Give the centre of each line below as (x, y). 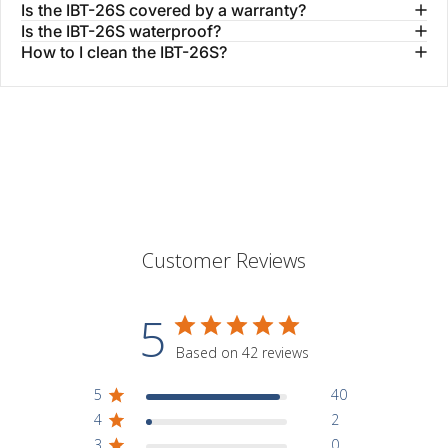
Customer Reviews (224, 261)
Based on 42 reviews (242, 353)
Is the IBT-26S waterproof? (121, 31)
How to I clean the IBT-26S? (124, 52)
